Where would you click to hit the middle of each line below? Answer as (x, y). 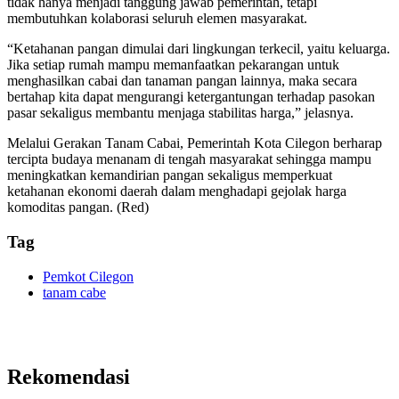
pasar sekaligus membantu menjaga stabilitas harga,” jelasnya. (180, 113)
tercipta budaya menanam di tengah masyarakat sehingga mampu (189, 159)
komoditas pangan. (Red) (78, 208)
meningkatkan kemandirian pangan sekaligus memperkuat (170, 175)
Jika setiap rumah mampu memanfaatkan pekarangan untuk (173, 65)
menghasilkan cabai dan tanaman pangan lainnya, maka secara (182, 81)
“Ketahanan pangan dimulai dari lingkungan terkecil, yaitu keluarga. (199, 49)
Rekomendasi (69, 376)
